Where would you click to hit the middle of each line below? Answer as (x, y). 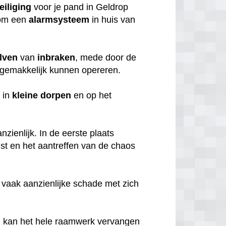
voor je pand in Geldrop (80, 7)
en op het (92, 95)
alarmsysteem (59, 19)
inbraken (56, 57)
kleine (25, 95)
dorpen (56, 95)
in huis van (112, 19)
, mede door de (106, 57)
